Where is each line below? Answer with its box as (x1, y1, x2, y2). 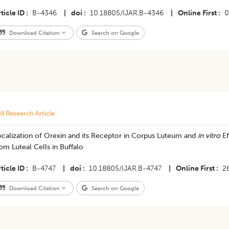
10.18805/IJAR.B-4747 (88, 164, 162, 173)
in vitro (197, 131, 220, 140)
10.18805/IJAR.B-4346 (89, 9, 164, 17)
